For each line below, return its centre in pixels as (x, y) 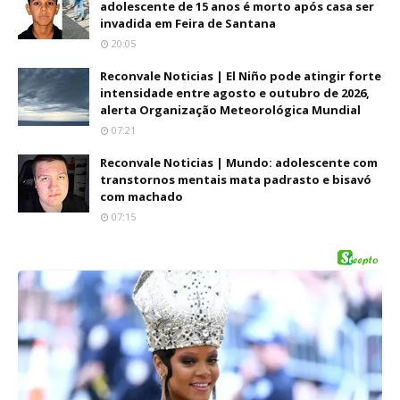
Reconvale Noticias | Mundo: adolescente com (239, 163)
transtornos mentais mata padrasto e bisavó (236, 180)
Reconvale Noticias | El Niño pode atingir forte (241, 76)
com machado (142, 197)
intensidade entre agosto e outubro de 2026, (235, 93)
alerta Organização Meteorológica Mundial (230, 110)
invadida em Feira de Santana (188, 24)
